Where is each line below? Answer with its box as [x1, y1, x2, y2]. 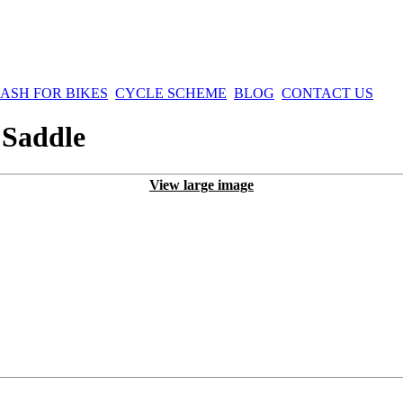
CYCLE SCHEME [115, 85, 227, 101]
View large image [149, 176, 254, 193]
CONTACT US [282, 85, 373, 101]
